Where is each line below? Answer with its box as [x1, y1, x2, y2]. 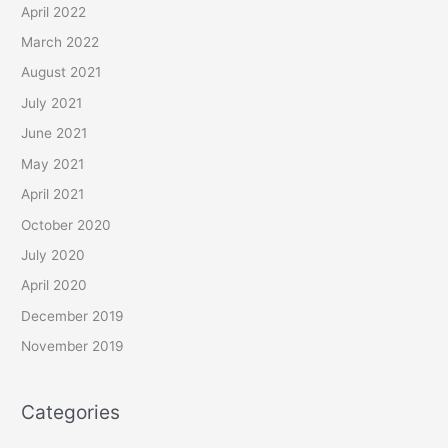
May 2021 [21, 155, 85, 172]
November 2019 [21, 338, 125, 355]
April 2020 [21, 277, 88, 294]
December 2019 [21, 307, 125, 324]
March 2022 [21, 34, 100, 51]
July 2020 [21, 246, 86, 263]
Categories [21, 400, 121, 425]
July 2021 [21, 94, 83, 111]
